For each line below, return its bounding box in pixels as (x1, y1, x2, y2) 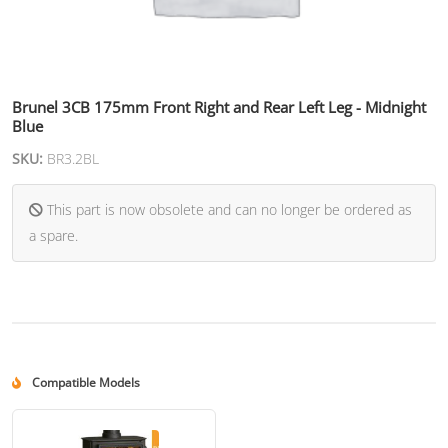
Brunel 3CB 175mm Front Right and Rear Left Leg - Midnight (12, 97, 426, 118)
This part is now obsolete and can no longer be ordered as (43, 200, 412, 220)
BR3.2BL (47, 149, 99, 169)
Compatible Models (29, 374, 140, 392)
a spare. (29, 226, 78, 246)
